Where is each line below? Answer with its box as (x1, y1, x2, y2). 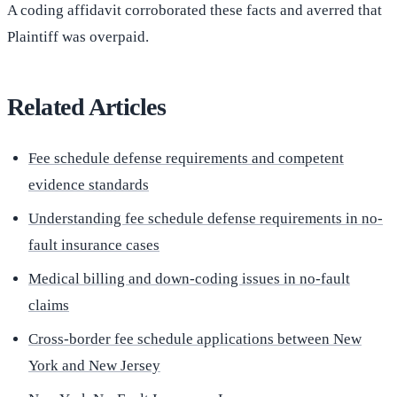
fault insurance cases (28, 237, 160, 254)
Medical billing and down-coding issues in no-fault (28, 270, 350, 288)
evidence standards (28, 176, 149, 194)
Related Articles (7, 93, 167, 121)
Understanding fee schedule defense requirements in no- (28, 210, 383, 228)
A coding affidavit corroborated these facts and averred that (7, 2, 382, 19)
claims (28, 297, 69, 315)
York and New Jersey (28, 357, 160, 375)
